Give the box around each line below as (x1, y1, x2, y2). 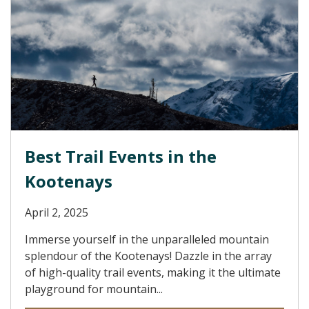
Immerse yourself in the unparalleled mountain (25, 232, 269, 247)
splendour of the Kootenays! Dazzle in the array (25, 248, 272, 263)
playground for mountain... (25, 281, 163, 297)
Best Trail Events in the (25, 145, 217, 168)
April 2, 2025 (25, 205, 88, 220)
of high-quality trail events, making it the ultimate (25, 265, 281, 280)
